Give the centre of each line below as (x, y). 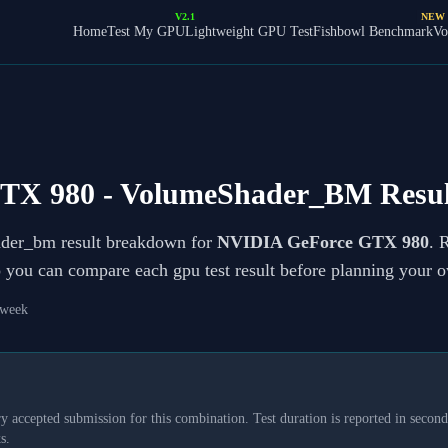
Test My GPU (146, 31)
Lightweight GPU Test (249, 31)
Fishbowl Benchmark (373, 31)
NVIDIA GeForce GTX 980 (323, 242)
